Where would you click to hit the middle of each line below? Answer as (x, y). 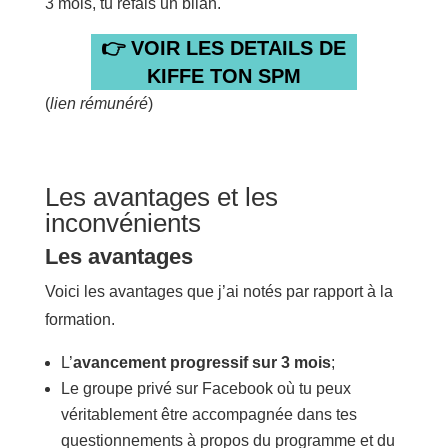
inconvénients (122, 222)
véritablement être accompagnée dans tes (208, 414)
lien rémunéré (98, 103)
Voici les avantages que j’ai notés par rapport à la (218, 291)
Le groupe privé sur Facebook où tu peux (205, 388)
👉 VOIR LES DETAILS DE (224, 47)
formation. (79, 319)
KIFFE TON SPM (223, 75)
